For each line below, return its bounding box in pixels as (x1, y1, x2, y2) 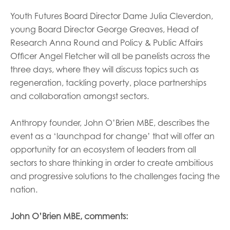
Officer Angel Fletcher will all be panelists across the (10, 51, 210, 61)
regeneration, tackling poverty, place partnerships (10, 78, 206, 88)
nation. (10, 184, 40, 195)
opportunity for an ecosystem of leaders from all (10, 144, 196, 155)
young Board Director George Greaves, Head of (10, 24, 199, 34)
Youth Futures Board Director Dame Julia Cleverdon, (10, 11, 213, 21)
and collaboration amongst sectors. (10, 91, 149, 101)
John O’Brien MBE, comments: (10, 211, 130, 221)
